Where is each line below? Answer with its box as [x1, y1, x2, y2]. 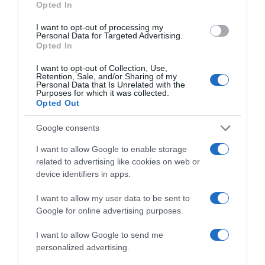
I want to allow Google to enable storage [36, 144, 187, 154]
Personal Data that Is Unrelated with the [36, 79, 185, 89]
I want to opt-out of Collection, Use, [36, 63, 167, 73]
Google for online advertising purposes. [36, 205, 183, 215]
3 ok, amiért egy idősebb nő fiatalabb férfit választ [15, 106, 217, 118]
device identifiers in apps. [36, 169, 131, 179]
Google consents [36, 123, 99, 132]
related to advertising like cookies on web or [36, 156, 200, 166]
